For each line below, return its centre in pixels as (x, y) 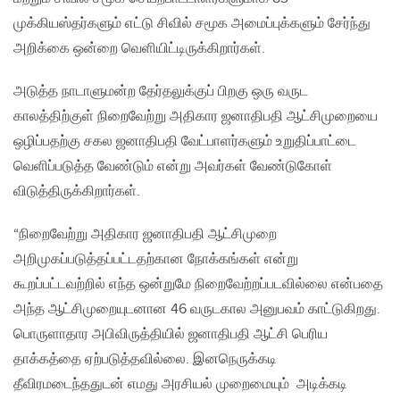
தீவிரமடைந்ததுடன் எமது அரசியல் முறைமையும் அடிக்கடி (180, 385)
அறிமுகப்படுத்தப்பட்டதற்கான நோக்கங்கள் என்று (156, 260)
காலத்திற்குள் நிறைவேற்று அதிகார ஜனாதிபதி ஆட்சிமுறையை (196, 117)
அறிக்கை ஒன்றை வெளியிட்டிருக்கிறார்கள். (139, 49)
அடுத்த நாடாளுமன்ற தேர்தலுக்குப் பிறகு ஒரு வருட (161, 92)
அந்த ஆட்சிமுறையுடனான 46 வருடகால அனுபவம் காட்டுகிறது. (197, 310)
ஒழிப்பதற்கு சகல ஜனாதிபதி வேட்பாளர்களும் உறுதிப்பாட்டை (185, 142)
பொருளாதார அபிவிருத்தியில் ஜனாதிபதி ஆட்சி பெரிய (171, 335)
